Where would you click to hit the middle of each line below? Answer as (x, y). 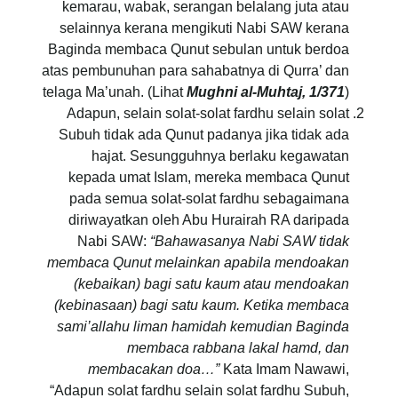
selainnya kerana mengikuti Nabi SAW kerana (204, 28)
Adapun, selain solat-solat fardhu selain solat (208, 114)
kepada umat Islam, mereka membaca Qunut (209, 178)
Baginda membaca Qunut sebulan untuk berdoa (199, 50)
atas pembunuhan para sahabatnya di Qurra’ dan (195, 71)
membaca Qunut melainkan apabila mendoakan (198, 263)
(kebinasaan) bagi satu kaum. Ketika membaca (202, 306)
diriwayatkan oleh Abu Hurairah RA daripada (209, 220)
